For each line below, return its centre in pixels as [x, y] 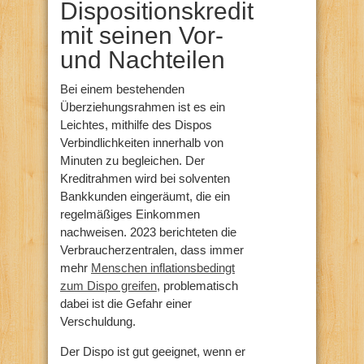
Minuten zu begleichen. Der [132, 161]
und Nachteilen [143, 60]
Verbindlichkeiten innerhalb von [142, 143]
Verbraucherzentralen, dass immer [152, 250]
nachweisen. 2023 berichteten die [148, 232]
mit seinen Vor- [142, 36]
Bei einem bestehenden [122, 89]
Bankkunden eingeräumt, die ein [145, 197]
